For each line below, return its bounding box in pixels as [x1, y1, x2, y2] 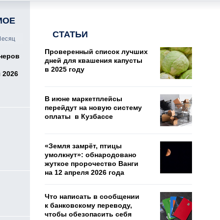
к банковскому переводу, [45, 201, 132, 209]
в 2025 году [45, 65, 86, 73]
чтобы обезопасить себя [45, 210, 132, 218]
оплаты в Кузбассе [45, 112, 113, 120]
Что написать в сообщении [45, 192, 139, 200]
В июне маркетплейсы [45, 95, 122, 103]
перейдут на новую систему [45, 104, 142, 111]
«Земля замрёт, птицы [45, 142, 122, 150]
